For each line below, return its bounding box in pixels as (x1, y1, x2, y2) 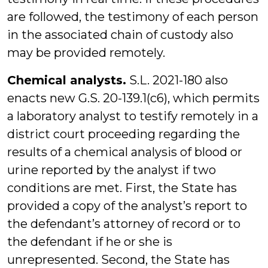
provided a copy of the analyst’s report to (7, 199, 247, 213)
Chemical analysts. (7, 73, 126, 87)
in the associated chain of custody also (7, 28, 233, 42)
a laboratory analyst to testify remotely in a (7, 109, 258, 123)
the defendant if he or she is (7, 234, 172, 249)
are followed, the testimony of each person (7, 10, 258, 24)
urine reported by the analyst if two (7, 163, 216, 177)
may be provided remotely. (7, 45, 165, 60)
